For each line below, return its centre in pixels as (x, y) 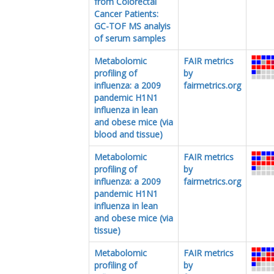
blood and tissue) (128, 134)
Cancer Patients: (126, 13)
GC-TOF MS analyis (132, 26)
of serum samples (130, 38)
